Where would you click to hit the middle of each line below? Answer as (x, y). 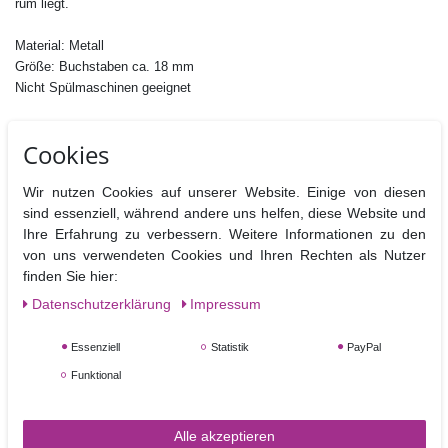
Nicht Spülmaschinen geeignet (103, 88)
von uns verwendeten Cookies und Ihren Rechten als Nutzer (224, 255)
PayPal (362, 347)
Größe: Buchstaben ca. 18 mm (104, 67)
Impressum (225, 304)
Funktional (94, 375)
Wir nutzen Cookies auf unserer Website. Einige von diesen (224, 192)
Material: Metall (59, 46)
